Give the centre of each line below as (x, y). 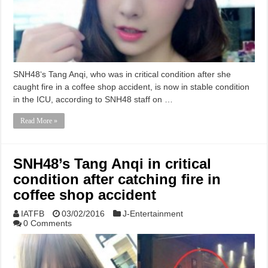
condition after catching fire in (117, 179)
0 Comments (48, 223)
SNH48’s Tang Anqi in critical (112, 163)
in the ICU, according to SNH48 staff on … (93, 99)
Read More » (39, 121)
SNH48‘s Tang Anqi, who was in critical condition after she (122, 74)
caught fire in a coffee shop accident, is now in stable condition (132, 86)
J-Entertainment (153, 213)
